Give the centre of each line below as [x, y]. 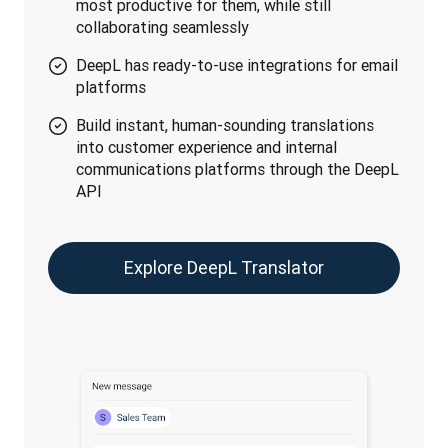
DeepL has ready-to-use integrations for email [237, 65]
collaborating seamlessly [162, 27]
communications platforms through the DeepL [237, 169]
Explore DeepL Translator [224, 267]
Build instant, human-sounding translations [225, 125]
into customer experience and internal [206, 147]
